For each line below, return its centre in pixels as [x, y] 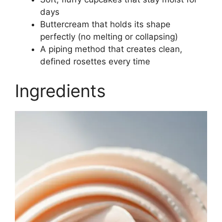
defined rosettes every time [95, 61]
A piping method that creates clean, [111, 49]
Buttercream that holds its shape [105, 24]
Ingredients [60, 91]
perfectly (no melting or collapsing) [109, 36]
